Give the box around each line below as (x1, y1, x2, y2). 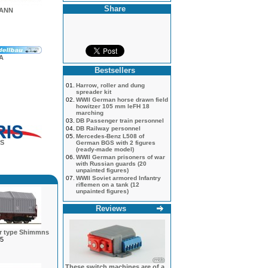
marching (76, 109, 103, 116)
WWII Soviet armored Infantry (76, 175, 161, 181)
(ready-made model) (76, 146, 134, 153)
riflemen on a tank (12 (76, 181, 139, 188)
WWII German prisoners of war (76, 154, 165, 160)
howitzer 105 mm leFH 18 (76, 103, 150, 109)
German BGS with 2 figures (76, 139, 156, 146)
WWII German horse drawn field (76, 96, 168, 103)
